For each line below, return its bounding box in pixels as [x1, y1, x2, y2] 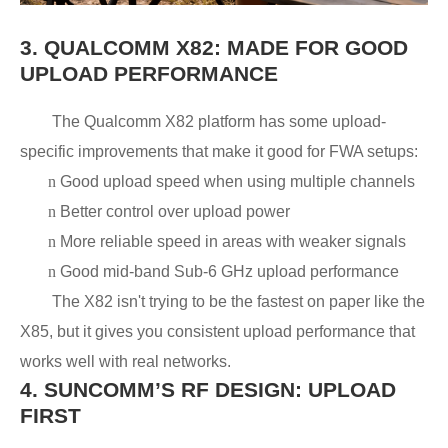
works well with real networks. [20, 353, 231, 370]
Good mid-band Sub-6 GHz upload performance [60, 263, 399, 280]
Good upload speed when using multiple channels [60, 173, 415, 190]
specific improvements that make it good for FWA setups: [20, 143, 418, 160]
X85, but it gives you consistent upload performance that [20, 323, 415, 340]
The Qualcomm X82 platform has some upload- [52, 113, 386, 130]
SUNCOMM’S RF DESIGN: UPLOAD [44, 378, 396, 401]
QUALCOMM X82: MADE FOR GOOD [44, 36, 408, 59]
